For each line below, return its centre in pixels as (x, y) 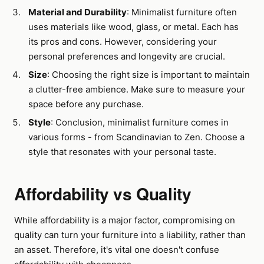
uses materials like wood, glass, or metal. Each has (133, 27)
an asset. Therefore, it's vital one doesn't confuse (117, 250)
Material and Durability (77, 12)
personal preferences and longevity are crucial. (127, 56)
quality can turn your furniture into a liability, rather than (130, 235)
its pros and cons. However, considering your (123, 42)
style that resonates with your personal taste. (122, 152)
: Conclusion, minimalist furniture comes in (140, 122)
